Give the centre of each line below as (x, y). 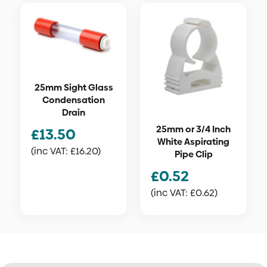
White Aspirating (193, 142)
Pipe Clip (193, 154)
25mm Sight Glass (74, 87)
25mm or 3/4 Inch (193, 129)
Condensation (74, 100)
